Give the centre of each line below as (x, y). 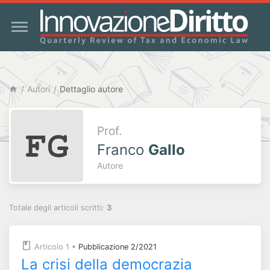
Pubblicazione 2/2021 (118, 247)
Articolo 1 (52, 247)
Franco (123, 150)
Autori (39, 89)
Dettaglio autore (91, 89)
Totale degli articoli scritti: (58, 208)
